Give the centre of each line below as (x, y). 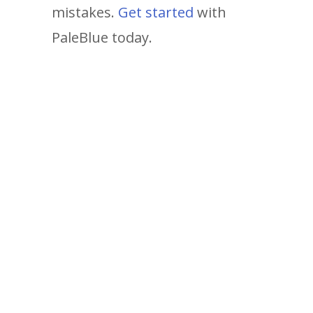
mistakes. (85, 12)
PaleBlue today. (102, 37)
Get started (156, 12)
